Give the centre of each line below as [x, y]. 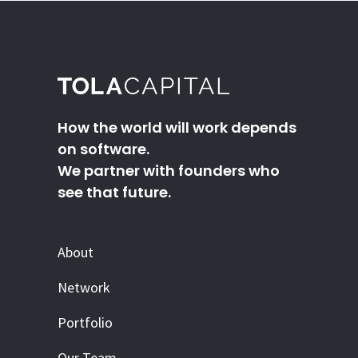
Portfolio [85, 322]
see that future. [114, 192]
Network [84, 287]
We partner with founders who [169, 171]
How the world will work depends [177, 127]
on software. [103, 149]
